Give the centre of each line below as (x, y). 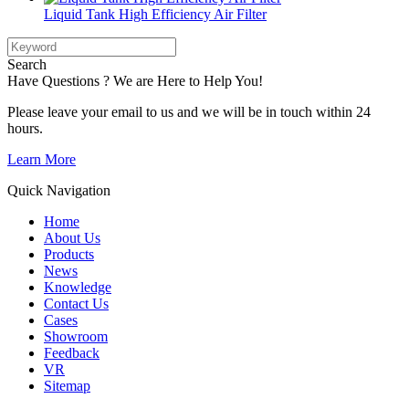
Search (27, 65)
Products (69, 255)
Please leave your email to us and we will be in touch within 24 (189, 112)
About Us (72, 238)
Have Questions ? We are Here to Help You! (135, 81)
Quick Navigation (59, 191)
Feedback (72, 353)
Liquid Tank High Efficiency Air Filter (155, 15)
